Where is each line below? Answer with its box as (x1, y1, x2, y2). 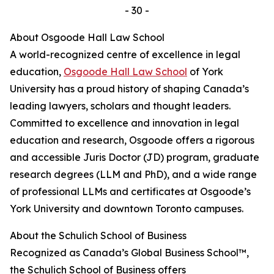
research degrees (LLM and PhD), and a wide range (10, 168, 257, 180)
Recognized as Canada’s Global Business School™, (10, 246, 249, 259)
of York (187, 65, 223, 78)
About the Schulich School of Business (10, 229, 187, 242)
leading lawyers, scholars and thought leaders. (10, 100, 231, 112)
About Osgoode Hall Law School (10, 31, 165, 43)
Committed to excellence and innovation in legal (10, 117, 239, 129)
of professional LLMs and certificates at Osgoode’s (10, 185, 251, 198)
